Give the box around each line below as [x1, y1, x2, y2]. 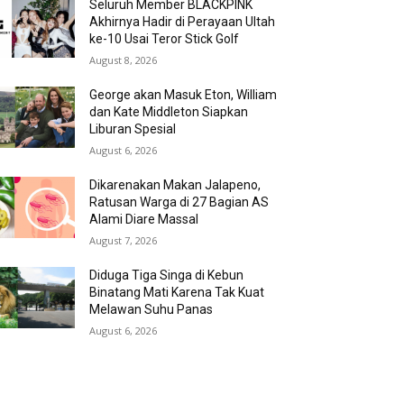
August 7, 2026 [89, 234, 158, 247]
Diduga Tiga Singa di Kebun [89, 268, 244, 282]
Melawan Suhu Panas [89, 302, 214, 317]
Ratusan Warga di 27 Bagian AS [89, 195, 270, 209]
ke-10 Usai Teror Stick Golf [89, 32, 240, 46]
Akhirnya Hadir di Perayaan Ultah [89, 14, 276, 29]
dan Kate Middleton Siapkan [89, 105, 249, 119]
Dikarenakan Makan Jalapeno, [89, 178, 262, 192]
